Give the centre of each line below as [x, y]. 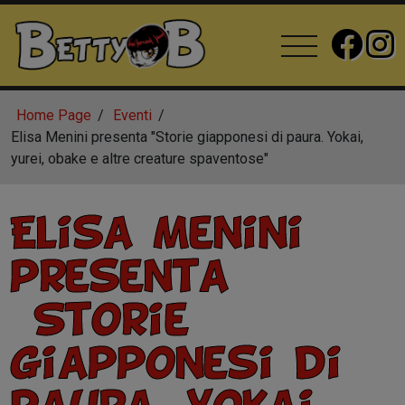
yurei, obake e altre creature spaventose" [140, 159]
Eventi [133, 115]
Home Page [54, 115]
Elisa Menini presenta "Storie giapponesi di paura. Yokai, [187, 137]
